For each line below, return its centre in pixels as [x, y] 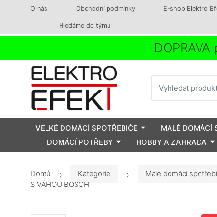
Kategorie [94, 174]
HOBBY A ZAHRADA [171, 142]
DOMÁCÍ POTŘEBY [80, 142]
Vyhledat [166, 80]
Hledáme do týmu [85, 25]
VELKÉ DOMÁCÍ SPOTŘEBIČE [86, 128]
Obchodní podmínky [105, 8]
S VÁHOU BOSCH [60, 185]
